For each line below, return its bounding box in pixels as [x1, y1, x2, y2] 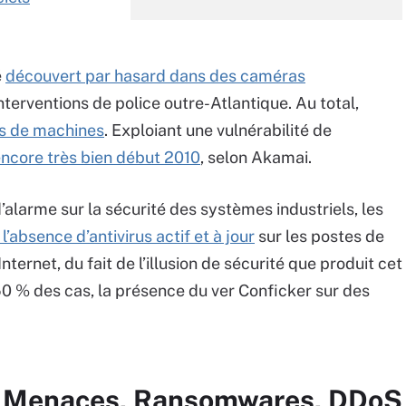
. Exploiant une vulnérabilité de [104, 121, 332, 140]
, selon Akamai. [200, 148, 312, 167]
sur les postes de [255, 227, 384, 246]
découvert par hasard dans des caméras [5, 66, 305, 85]
